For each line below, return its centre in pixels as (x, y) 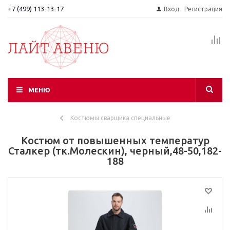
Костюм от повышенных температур (115, 140)
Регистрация (203, 9)
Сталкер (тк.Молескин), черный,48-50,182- (115, 151)
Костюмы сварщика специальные (120, 118)
